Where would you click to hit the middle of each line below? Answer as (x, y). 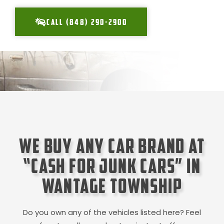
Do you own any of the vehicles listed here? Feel (112, 212)
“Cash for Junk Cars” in (112, 166)
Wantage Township (112, 186)
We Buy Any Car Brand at (112, 146)
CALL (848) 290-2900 (87, 22)
